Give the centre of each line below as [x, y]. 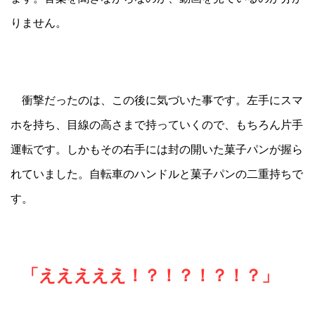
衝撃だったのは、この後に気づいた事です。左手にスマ [157, 99]
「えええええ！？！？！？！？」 [150, 275]
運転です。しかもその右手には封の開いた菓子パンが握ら [157, 149]
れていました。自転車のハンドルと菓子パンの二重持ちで [157, 173]
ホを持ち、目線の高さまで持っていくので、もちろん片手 [157, 124]
